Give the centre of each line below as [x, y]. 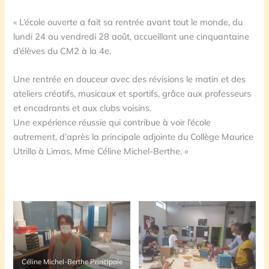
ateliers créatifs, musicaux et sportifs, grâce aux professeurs [132, 94]
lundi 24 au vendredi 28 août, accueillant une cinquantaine [131, 36]
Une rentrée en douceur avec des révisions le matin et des [130, 79]
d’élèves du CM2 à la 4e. [62, 50]
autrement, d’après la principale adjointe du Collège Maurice [134, 137]
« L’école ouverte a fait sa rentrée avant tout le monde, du [128, 22]
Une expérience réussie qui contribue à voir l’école [112, 122]
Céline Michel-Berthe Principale [72, 262]
